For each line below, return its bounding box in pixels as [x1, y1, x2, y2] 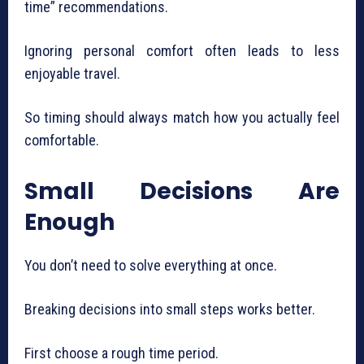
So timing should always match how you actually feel [24, 109, 340, 127]
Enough [24, 206, 115, 239]
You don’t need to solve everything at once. [24, 257, 277, 275]
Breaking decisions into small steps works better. [24, 301, 315, 318]
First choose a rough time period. [24, 344, 219, 362]
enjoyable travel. [24, 65, 120, 83]
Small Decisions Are [24, 175, 340, 208]
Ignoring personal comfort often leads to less [24, 42, 340, 60]
